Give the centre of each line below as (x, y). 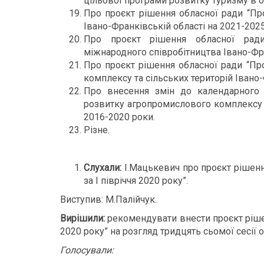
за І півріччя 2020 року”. (136, 181)
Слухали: (103, 168)
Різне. (97, 130)
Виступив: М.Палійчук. (108, 199)
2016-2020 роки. (119, 117)
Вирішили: (82, 218)
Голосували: (87, 250)
